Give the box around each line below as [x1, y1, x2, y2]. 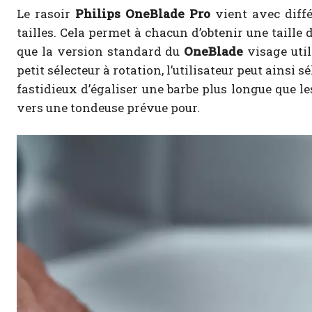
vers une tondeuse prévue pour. [17, 100, 200, 116]
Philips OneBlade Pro [75, 6, 210, 22]
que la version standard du [17, 43, 185, 60]
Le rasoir [17, 6, 75, 22]
